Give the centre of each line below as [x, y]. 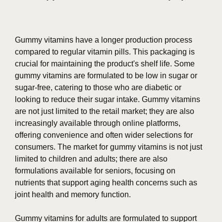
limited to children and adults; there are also [91, 159]
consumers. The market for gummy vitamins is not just [109, 147]
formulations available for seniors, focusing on [95, 171]
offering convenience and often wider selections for [104, 135]
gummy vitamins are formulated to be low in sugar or [106, 76]
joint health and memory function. [73, 195]
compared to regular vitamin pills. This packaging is [105, 52]
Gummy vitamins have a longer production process [104, 40]
